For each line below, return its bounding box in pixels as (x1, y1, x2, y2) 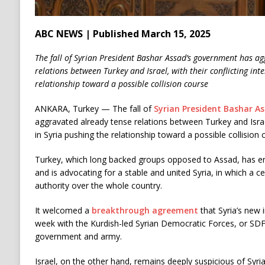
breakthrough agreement (91, 204, 198, 216)
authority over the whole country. (34, 179, 162, 191)
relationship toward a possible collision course (34, 77, 208, 89)
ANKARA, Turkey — (34, 102, 112, 114)
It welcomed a (34, 204, 92, 216)
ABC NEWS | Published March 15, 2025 (34, 27, 211, 40)
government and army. (34, 230, 122, 242)
